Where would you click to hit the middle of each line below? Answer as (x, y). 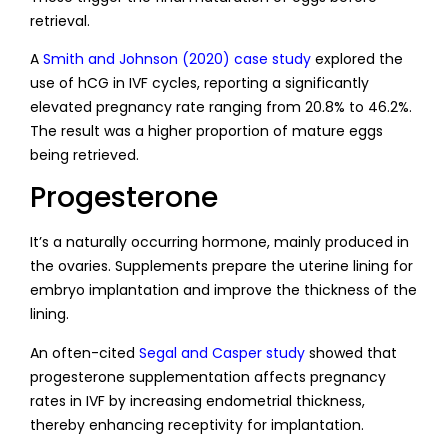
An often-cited (84, 352)
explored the (357, 58)
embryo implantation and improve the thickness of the (223, 290)
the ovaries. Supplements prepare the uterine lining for (221, 266)
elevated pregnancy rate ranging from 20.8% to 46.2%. (221, 106)
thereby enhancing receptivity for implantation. (197, 424)
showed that (351, 352)
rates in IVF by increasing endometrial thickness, (197, 400)
